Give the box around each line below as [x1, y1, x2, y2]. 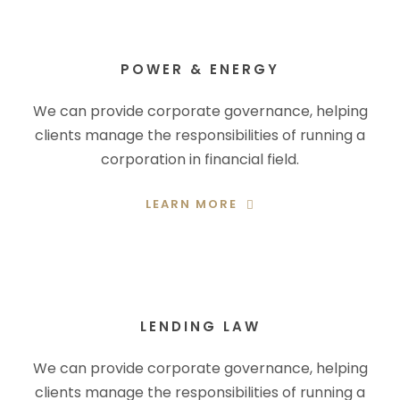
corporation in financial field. [101, 148, 299, 170]
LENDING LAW [139, 316, 261, 336]
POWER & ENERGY [121, 59, 279, 79]
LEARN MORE [145, 196, 237, 212]
